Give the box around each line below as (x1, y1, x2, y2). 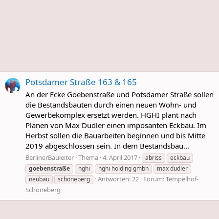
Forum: (143, 174, 166, 183)
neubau (29, 175, 49, 183)
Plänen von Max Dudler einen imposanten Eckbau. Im (25, 120, 206, 131)
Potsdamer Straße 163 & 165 (25, 76, 137, 88)
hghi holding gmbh (98, 164, 149, 173)
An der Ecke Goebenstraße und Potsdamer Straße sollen (25, 89, 214, 100)
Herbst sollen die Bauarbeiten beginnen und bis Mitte (25, 131, 205, 141)
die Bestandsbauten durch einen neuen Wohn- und (25, 100, 197, 110)
